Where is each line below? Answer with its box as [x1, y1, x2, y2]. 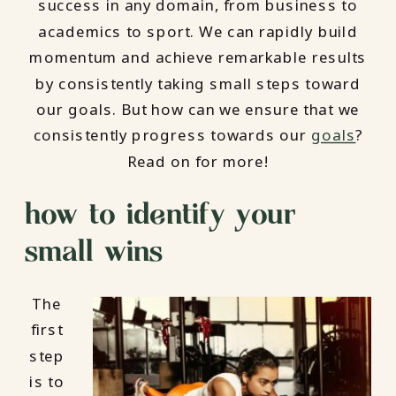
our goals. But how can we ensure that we [36, 98, 360, 120]
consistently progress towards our [33, 125, 311, 147]
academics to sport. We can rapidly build [38, 20, 358, 42]
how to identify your [25, 196, 296, 229]
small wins [25, 233, 164, 266]
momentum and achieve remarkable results [29, 47, 367, 68]
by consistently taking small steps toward [35, 72, 361, 95]
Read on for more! [127, 150, 269, 172]
